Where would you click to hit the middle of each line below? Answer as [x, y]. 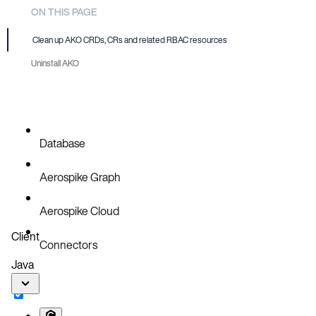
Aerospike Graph [80, 177]
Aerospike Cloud [79, 211]
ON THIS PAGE [64, 11]
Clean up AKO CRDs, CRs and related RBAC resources [130, 40]
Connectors [68, 245]
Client [25, 237]
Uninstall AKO [55, 63]
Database [62, 144]
